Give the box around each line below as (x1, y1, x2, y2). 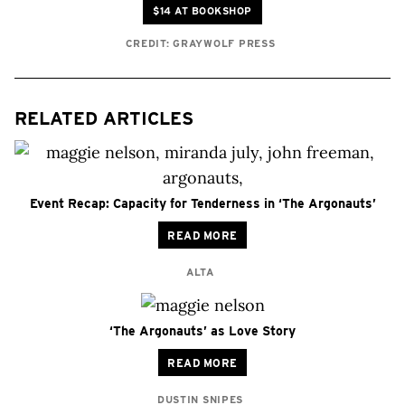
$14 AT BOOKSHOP (153, 5, 252, 17)
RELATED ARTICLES (14, 108, 193, 129)
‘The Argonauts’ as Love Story (109, 324, 296, 338)
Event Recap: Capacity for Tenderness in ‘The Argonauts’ (29, 196, 376, 211)
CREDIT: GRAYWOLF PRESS (125, 37, 276, 50)
